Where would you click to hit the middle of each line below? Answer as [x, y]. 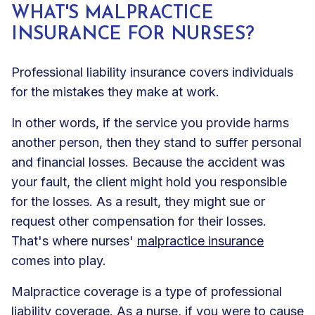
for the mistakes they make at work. [117, 91]
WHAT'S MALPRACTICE [112, 13]
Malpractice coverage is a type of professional [147, 291]
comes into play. [59, 260]
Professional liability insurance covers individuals [152, 72]
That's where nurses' [74, 240]
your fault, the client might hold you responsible [149, 181]
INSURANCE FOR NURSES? [133, 34]
